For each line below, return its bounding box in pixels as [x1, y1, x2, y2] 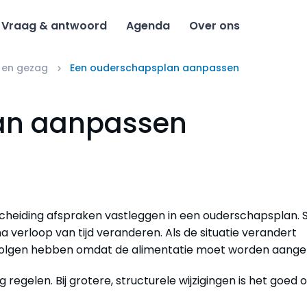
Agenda [126, 18, 171, 34]
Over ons [189, 18, 241, 34]
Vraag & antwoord [1, 18, 108, 34]
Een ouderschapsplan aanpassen [69, 60, 239, 75]
